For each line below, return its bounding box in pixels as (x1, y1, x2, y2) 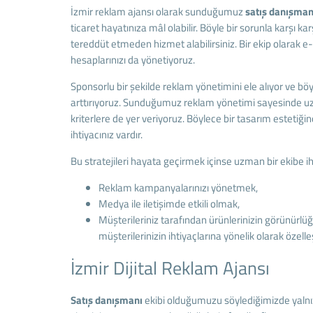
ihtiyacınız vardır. (70, 126, 143, 143)
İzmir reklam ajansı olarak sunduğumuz (70, 3, 245, 20)
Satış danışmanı (70, 292, 145, 308)
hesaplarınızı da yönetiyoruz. (70, 52, 195, 68)
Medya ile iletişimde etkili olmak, (98, 196, 240, 212)
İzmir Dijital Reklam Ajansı (70, 254, 270, 282)
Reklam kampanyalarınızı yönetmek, (98, 180, 258, 196)
